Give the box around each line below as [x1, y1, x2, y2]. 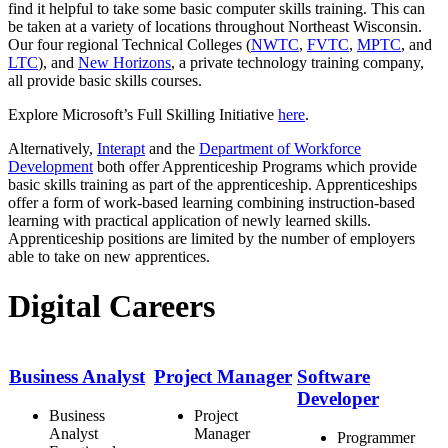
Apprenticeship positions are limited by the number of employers [8, 230, 415, 248]
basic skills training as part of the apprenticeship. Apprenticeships [8, 176, 417, 194]
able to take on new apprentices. [8, 248, 210, 266]
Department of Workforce [199, 140, 361, 158]
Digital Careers [8, 287, 215, 324]
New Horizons [78, 54, 171, 72]
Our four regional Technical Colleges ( [8, 36, 251, 54]
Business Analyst [9, 365, 145, 387]
